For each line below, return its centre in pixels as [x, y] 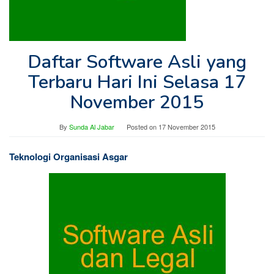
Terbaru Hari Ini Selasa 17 [137, 82]
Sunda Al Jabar [91, 127]
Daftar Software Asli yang [137, 62]
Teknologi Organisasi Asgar [68, 157]
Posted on [142, 127]
